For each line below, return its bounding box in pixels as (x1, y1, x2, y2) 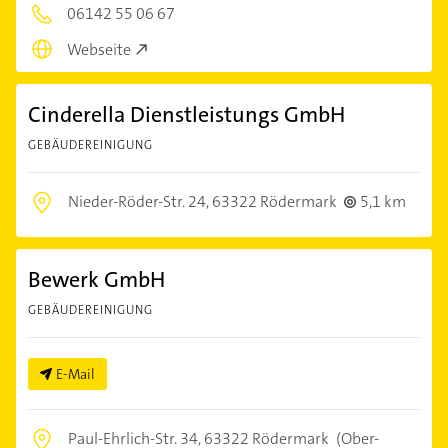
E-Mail (56, 365, 95, 384)
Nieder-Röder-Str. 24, (68, 191, 212, 213)
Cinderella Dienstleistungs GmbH (28, 100, 345, 130)
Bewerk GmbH (28, 265, 165, 295)
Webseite (67, 39, 131, 61)
